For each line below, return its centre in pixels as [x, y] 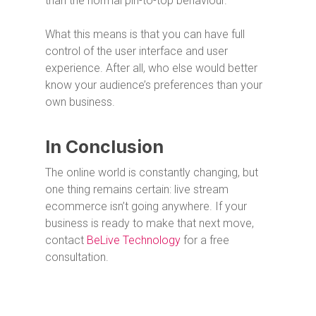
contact [66, 240]
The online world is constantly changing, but [152, 172]
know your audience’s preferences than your [154, 85]
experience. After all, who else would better [151, 68]
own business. [80, 102]
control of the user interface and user [136, 51]
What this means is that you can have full [145, 34]
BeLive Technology [134, 240]
